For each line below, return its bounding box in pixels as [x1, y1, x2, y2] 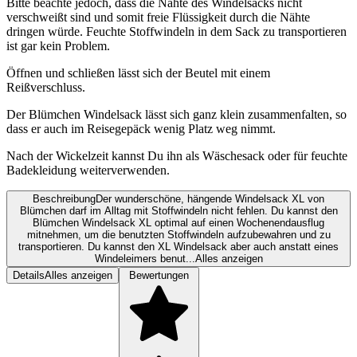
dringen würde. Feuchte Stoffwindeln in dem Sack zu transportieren [6, 25, 347, 39]
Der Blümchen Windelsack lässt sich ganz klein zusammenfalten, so [6, 108, 347, 122]
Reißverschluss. [6, 80, 85, 95]
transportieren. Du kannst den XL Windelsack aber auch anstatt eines [18, 241, 339, 253]
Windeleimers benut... [94, 253, 195, 265]
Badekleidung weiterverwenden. [6, 163, 170, 178]
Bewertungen [129, 269, 189, 282]
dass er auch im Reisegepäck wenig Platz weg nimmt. [6, 122, 279, 136]
